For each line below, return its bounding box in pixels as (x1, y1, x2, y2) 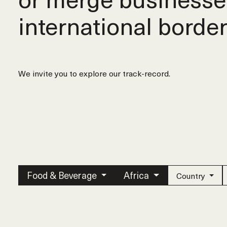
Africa (124, 168, 152, 182)
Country (176, 169, 207, 181)
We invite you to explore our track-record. (18, 67, 170, 79)
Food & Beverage (27, 168, 99, 182)
